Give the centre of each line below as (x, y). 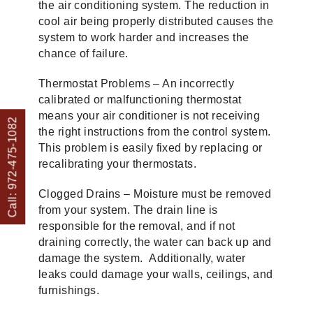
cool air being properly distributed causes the (156, 21)
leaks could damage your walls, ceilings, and (156, 274)
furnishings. (69, 290)
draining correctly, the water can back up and (155, 242)
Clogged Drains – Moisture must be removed (155, 194)
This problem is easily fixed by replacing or (151, 148)
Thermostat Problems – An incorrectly (137, 83)
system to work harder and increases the (144, 37)
